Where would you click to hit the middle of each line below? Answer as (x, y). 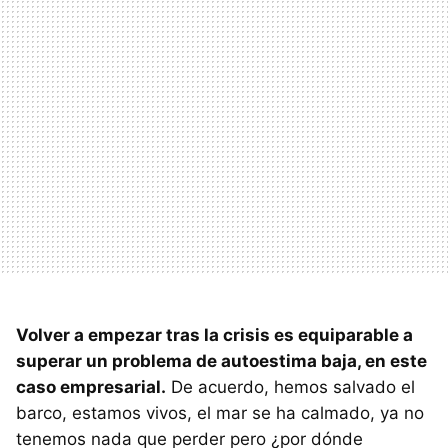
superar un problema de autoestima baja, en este (221, 360)
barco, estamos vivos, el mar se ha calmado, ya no (220, 412)
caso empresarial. (91, 386)
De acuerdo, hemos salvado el (290, 386)
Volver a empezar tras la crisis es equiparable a (214, 334)
